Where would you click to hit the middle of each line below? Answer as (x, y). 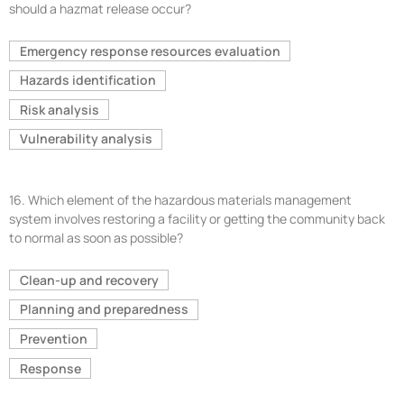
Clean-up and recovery (89, 280)
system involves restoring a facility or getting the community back (197, 219)
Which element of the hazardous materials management (190, 200)
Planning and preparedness (104, 309)
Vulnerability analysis (86, 139)
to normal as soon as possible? (96, 238)
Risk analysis (59, 109)
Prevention (53, 338)
